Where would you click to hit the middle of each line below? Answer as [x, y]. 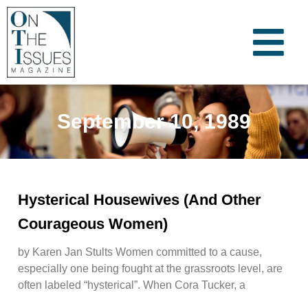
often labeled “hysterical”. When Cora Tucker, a [132, 285]
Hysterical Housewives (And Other [140, 199]
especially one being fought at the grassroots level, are [150, 268]
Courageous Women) [93, 223]
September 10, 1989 [154, 122]
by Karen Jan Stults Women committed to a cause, [140, 252]
